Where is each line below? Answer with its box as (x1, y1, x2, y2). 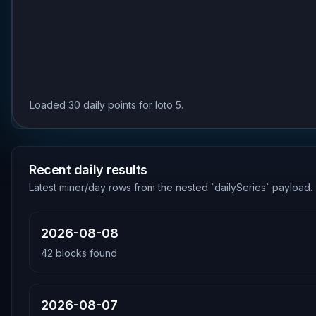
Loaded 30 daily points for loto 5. (30, 99, 183, 111)
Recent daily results (29, 162, 147, 177)
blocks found (53, 247, 117, 259)
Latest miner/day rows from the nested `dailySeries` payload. (29, 181, 312, 193)
